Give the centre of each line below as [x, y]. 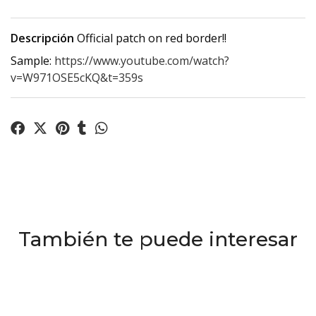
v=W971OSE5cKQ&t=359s [77, 78]
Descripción [42, 38]
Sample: [32, 61]
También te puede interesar [158, 239]
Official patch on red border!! [150, 38]
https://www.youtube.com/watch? [142, 61]
